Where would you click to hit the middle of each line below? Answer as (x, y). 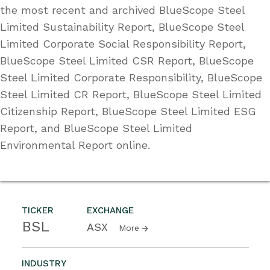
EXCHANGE (110, 210)
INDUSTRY (44, 263)
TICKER (38, 210)
